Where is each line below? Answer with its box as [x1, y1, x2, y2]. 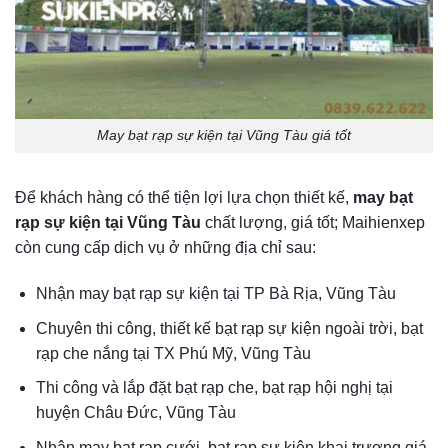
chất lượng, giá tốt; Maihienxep [201, 214, 425, 232]
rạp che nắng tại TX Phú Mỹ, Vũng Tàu [35, 344, 311, 362]
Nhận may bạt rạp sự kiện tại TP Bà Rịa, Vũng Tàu [35, 284, 396, 302]
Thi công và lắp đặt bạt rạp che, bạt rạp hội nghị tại [35, 379, 393, 397]
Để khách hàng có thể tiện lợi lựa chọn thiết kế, [15, 189, 353, 207]
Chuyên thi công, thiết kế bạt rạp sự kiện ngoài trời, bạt [35, 319, 423, 337]
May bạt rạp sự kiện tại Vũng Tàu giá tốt [97, 127, 351, 144]
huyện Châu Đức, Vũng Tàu [35, 404, 236, 422]
